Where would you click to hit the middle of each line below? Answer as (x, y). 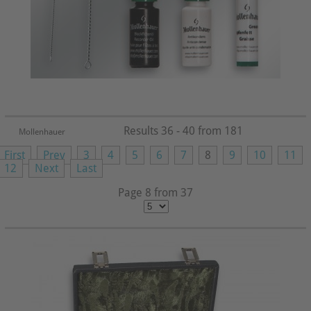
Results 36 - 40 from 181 (183, 131)
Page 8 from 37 (155, 193)
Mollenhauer (42, 132)
